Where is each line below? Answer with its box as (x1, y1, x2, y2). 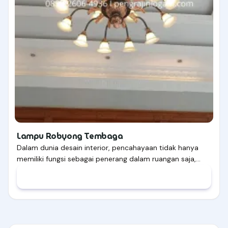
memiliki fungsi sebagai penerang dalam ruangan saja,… (17, 154, 201, 164)
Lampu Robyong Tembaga (17, 130, 123, 143)
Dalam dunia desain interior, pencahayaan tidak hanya (17, 143, 198, 153)
